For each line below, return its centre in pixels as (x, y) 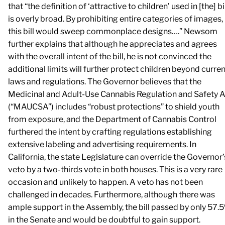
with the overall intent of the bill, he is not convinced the (110, 57)
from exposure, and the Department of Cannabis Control (112, 120)
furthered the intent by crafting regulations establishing (110, 132)
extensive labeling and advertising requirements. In (102, 145)
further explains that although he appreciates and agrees (113, 44)
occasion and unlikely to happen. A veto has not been (105, 182)
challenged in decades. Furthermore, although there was (111, 195)
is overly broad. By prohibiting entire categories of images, (116, 19)
